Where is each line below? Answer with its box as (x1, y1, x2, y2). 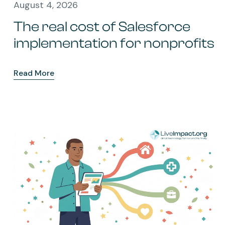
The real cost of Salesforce (14, 18, 190, 35)
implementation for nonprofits (14, 35, 214, 51)
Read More (14, 67, 54, 78)
